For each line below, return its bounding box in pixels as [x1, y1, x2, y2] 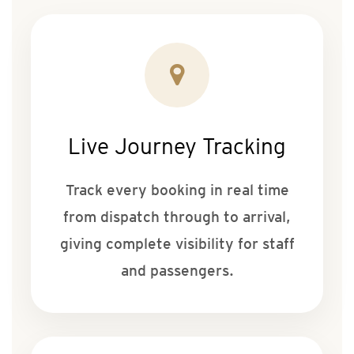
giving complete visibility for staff [59, 235, 295, 254]
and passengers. [120, 262, 234, 281]
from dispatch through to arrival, [63, 208, 291, 227]
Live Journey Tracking [68, 133, 286, 160]
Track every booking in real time [65, 181, 289, 200]
